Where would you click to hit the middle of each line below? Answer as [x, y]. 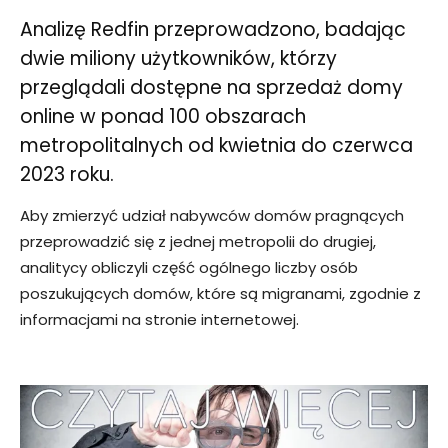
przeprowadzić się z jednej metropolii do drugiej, [198, 242]
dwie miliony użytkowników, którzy [178, 59]
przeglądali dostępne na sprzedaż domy [211, 88]
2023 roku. [67, 175]
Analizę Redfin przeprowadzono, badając [213, 30]
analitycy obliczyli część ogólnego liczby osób [189, 268]
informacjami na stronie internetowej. [159, 320]
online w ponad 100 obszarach [163, 117]
